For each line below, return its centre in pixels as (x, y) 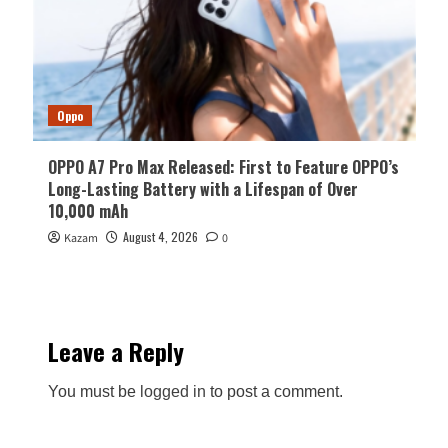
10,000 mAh (87, 211)
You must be (93, 392)
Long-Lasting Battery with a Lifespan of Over (202, 189)
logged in (172, 392)
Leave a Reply (115, 351)
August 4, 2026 (160, 237)
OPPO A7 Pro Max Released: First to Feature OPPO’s (223, 167)
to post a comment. (274, 392)
